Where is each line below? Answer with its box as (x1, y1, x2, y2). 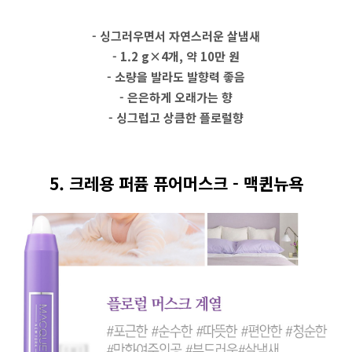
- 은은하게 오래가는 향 (119, 89, 233, 105)
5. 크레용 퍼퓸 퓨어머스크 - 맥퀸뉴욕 (49, 171, 303, 195)
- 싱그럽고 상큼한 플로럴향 (108, 109, 244, 126)
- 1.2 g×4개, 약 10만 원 (112, 48, 240, 64)
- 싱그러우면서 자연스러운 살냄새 (92, 27, 260, 44)
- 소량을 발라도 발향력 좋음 (107, 68, 245, 85)
